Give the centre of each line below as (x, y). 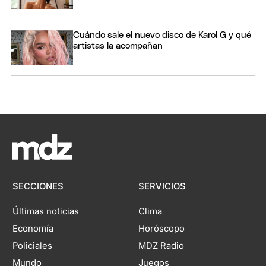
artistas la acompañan (118, 46)
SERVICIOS (162, 187)
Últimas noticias (46, 212)
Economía (33, 229)
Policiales (33, 246)
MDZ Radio (161, 246)
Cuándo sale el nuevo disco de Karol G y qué (162, 35)
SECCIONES (38, 187)
